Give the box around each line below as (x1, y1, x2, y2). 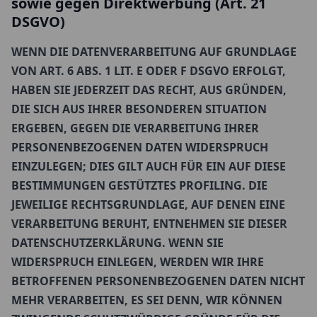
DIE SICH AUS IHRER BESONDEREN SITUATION (11, 101, 267, 117)
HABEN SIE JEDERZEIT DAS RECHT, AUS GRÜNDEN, (11, 82, 287, 98)
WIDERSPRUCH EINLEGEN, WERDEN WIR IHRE (11, 254, 264, 270)
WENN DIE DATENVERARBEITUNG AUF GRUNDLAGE (11, 44, 296, 59)
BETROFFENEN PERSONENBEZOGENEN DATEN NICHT (11, 273, 305, 289)
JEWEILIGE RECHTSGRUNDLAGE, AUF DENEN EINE (11, 197, 285, 212)
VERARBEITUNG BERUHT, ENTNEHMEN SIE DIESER (11, 216, 287, 231)
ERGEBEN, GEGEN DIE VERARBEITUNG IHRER (11, 120, 259, 136)
